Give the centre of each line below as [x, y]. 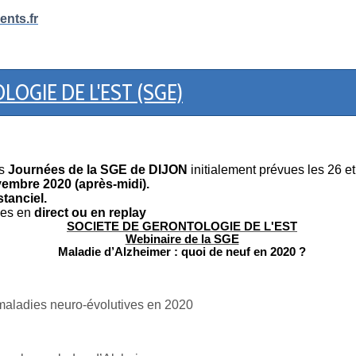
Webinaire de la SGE [182, 239]
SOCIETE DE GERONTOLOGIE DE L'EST [182, 226]
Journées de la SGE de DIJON [96, 169]
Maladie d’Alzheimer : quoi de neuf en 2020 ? [182, 252]
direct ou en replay [90, 212]
